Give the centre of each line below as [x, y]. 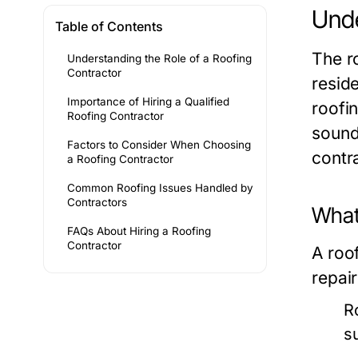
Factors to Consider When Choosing [159, 145]
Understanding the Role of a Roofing [159, 59]
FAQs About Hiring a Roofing [139, 231]
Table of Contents [109, 27]
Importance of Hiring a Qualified [148, 102]
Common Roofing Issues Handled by [160, 188]
